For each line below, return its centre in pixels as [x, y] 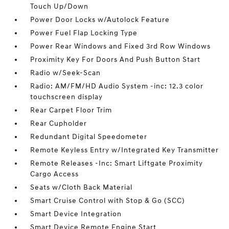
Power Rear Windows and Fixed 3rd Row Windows [121, 46]
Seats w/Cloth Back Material [82, 187]
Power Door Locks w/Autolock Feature [100, 20]
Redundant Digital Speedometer [89, 137]
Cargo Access [55, 174]
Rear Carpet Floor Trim [71, 110]
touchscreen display [67, 97]
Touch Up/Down [60, 6]
